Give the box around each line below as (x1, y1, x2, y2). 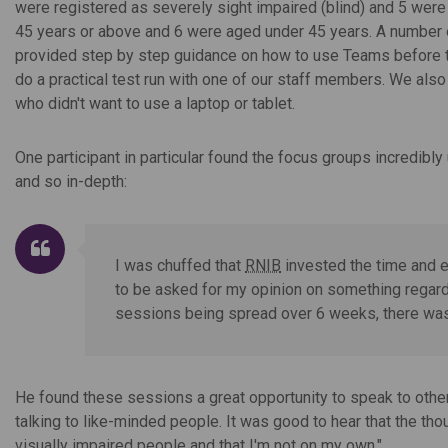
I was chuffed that (115, 256, 245, 276)
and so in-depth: (15, 172, 127, 192)
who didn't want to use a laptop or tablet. (15, 94, 295, 114)
